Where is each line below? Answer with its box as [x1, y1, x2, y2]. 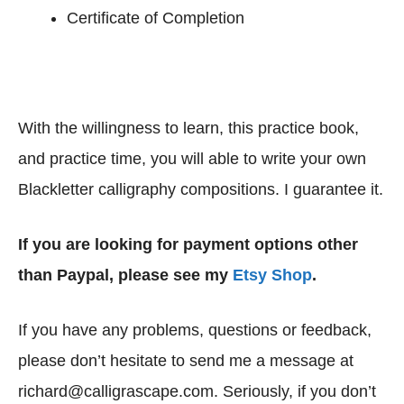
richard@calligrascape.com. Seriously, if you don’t [18, 382, 376, 401]
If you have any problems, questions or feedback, [18, 321, 372, 340]
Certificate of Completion [67, 9, 244, 28]
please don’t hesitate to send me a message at [18, 352, 353, 371]
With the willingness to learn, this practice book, [18, 119, 359, 138]
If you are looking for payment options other [18, 235, 358, 254]
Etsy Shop [233, 266, 312, 285]
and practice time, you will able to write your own [18, 150, 366, 169]
